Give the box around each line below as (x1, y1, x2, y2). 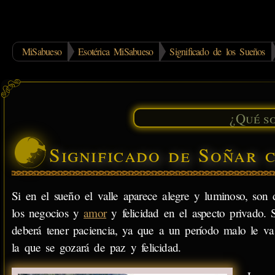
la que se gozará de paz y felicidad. (12, 239, 181, 255)
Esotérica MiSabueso (78, 45, 153, 58)
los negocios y (12, 204, 84, 220)
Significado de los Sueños (169, 45, 265, 58)
